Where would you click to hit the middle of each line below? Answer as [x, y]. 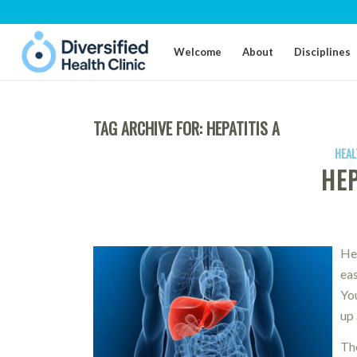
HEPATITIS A [243, 128]
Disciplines [323, 52]
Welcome [198, 52]
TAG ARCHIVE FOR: [150, 128]
